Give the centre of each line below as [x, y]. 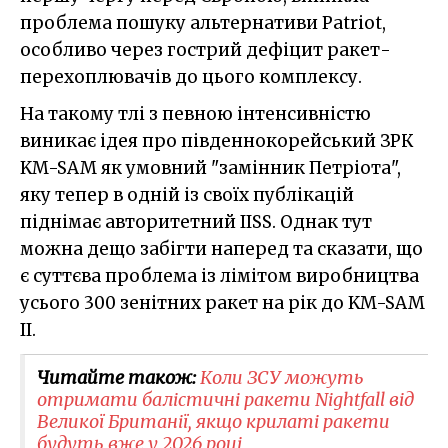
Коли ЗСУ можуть [282, 377]
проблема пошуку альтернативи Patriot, [203, 22]
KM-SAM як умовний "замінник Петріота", [210, 167]
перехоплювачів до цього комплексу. [191, 76]
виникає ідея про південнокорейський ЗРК [217, 140]
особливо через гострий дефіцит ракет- [205, 49]
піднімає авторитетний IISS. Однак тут [196, 221]
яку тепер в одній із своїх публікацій [187, 194]
